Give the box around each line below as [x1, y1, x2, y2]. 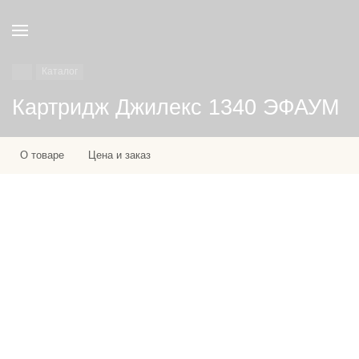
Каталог [42, 66, 78, 77]
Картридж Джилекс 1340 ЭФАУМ [12, 95, 339, 119]
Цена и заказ [88, 149, 151, 161]
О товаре [20, 149, 64, 161]
